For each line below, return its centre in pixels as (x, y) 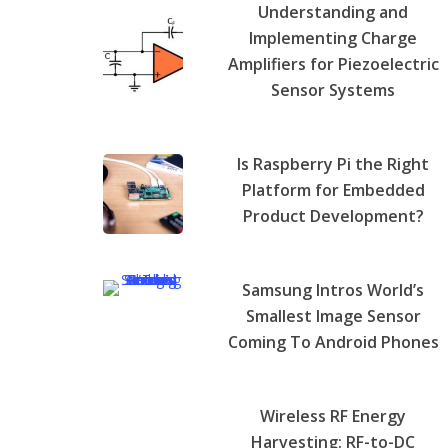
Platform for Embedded (333, 189)
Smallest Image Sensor (333, 315)
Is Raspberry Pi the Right (333, 163)
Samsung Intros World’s (333, 289)
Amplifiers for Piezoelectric (333, 63)
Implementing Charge (333, 37)
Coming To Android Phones (333, 341)
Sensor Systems (333, 89)
